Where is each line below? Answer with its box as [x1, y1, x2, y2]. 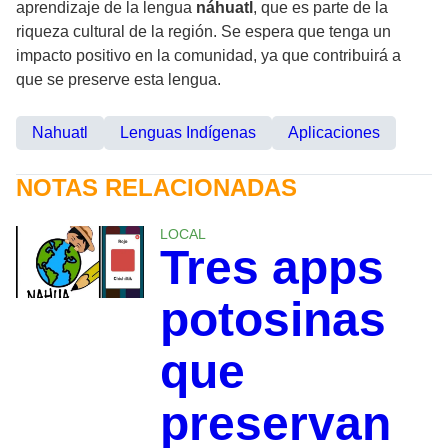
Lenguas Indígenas [120, 123, 256, 141]
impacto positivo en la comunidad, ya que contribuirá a [16, 46, 401, 64]
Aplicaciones [288, 123, 380, 141]
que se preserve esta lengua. [16, 70, 221, 88]
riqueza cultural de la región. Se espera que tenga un [16, 22, 391, 40]
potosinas [159, 292, 386, 346]
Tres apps [159, 240, 384, 294]
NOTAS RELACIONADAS [16, 173, 297, 201]
